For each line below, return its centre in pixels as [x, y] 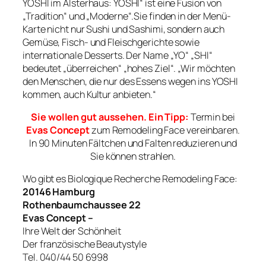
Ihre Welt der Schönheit [72, 231]
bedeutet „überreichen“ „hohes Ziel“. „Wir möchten [129, 68]
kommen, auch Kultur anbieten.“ [89, 94]
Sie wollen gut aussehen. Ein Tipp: [110, 117]
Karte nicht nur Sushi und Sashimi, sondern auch [124, 29]
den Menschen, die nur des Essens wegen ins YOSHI [131, 81]
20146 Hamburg [59, 192]
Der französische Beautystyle [85, 244]
